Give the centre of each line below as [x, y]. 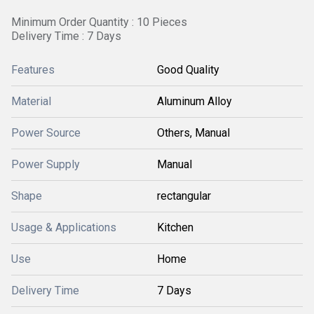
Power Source [46, 133]
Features [33, 70]
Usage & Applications [64, 227]
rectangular [184, 196]
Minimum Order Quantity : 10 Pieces [99, 22]
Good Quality [188, 70]
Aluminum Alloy [194, 101]
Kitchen [175, 227]
